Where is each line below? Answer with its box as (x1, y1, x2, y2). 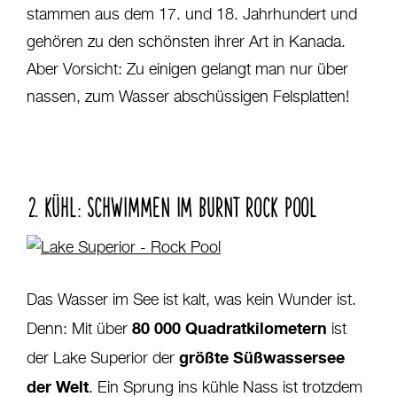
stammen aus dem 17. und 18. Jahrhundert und (27, 6, 357, 23)
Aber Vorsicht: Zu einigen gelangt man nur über (27, 61, 348, 78)
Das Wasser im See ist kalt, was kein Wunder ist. (27, 292, 356, 308)
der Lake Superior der (27, 350, 179, 367)
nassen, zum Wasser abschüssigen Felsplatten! (27, 89, 349, 105)
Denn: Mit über (27, 321, 132, 338)
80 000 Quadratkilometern (132, 317, 327, 338)
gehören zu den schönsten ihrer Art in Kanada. (27, 34, 346, 51)
